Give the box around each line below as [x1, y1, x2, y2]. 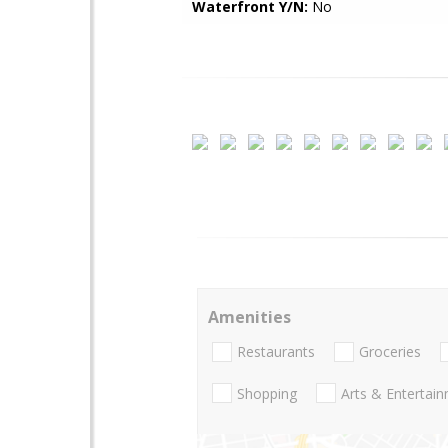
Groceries [359, 342, 421, 362]
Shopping [237, 383, 297, 403]
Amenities [208, 306, 291, 328]
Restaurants [237, 342, 315, 362]
